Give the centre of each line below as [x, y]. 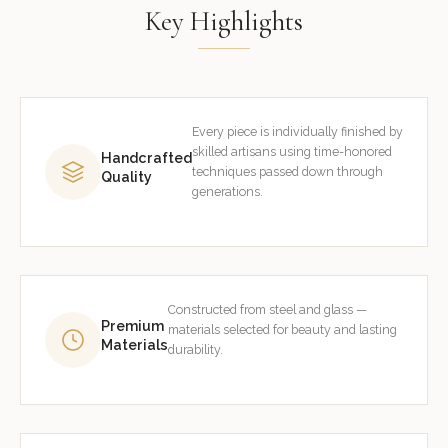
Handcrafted [146, 157]
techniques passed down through [287, 171]
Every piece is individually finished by [297, 131]
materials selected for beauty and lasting [282, 329]
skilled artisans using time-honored [292, 151]
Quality [126, 176]
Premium [132, 325]
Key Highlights [224, 21]
